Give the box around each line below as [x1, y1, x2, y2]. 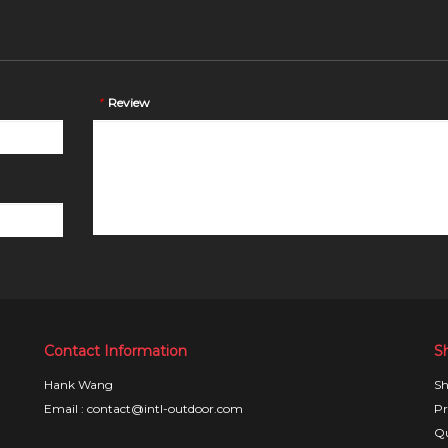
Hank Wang [44, 376, 113, 392]
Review [107, 94, 150, 110]
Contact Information [44, 341, 187, 360]
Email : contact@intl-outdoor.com [44, 400, 243, 416]
